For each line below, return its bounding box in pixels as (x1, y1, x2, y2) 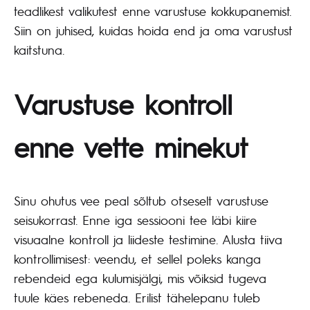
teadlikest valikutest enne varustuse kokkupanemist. (14, 2, 291, 19)
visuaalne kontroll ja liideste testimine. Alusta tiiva (14, 231, 282, 248)
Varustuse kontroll (14, 86, 232, 122)
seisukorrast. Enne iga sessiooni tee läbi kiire (14, 212, 257, 228)
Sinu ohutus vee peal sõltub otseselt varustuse (14, 192, 268, 209)
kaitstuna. (14, 41, 64, 57)
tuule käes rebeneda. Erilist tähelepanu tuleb (14, 289, 260, 306)
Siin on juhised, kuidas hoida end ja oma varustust (14, 21, 293, 38)
